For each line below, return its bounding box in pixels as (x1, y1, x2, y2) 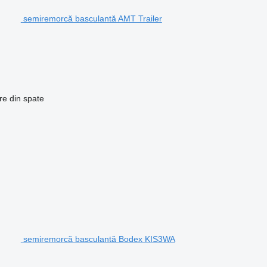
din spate (9, 93, 44, 103)
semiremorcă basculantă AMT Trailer (23, 13, 162, 23)
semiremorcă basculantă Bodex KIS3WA (23, 234, 175, 244)
